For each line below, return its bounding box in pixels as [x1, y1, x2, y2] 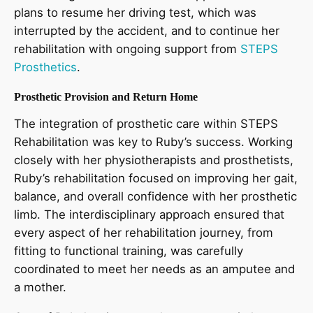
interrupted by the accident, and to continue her [14, 23, 279, 38]
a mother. [14, 280, 66, 295]
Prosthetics [14, 59, 77, 74]
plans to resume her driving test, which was [14, 5, 256, 20]
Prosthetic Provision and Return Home [14, 90, 198, 103]
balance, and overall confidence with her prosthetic [14, 189, 297, 204]
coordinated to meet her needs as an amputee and [14, 262, 295, 277]
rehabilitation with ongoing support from [14, 41, 240, 56]
